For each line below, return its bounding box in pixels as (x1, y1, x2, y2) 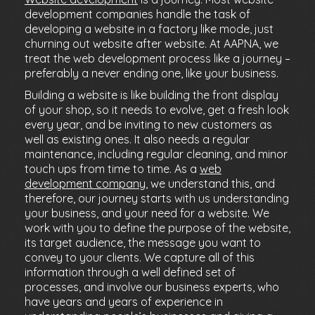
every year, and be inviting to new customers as (25, 117, 272, 131)
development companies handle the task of (25, 7, 250, 21)
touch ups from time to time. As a (25, 162, 200, 176)
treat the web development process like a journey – (25, 51, 290, 65)
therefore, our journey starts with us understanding (25, 191, 289, 205)
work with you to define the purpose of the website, (25, 221, 290, 235)
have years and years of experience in (25, 295, 223, 309)
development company (25, 176, 146, 191)
